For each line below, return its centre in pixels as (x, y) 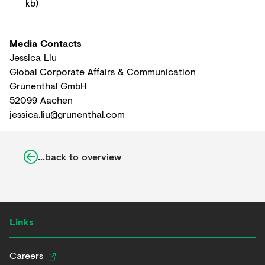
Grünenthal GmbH (48, 85)
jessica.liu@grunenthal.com (67, 114)
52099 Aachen (41, 100)
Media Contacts (46, 43)
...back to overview (80, 156)
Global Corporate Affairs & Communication (103, 71)
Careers (26, 255)
